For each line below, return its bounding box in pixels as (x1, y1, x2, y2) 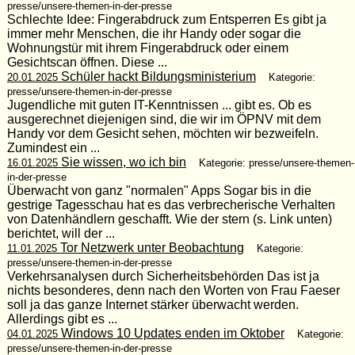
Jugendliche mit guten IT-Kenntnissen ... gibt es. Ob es (6, 97, 311, 112)
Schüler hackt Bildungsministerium (57, 69, 256, 83)
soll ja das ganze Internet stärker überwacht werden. (6, 297, 299, 311)
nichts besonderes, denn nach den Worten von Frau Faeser (6, 283, 340, 297)
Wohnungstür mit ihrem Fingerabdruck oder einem (6, 40, 288, 55)
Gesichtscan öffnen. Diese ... (6, 55, 167, 69)
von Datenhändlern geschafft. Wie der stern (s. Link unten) (6, 212, 332, 226)
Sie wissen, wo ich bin (57, 155, 186, 169)
